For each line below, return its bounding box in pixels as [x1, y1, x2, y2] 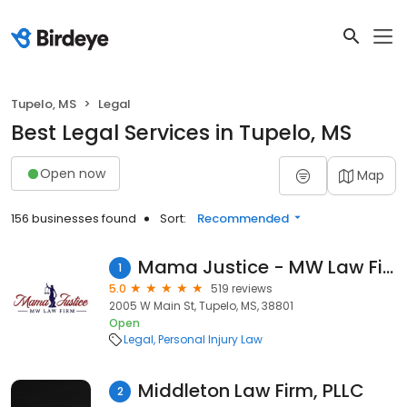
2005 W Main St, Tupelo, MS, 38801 [109, 298, 293, 313]
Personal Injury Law [158, 332, 263, 347]
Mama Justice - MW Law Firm [382, 254, 393, 280]
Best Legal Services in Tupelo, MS [11, 118, 352, 147]
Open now [40, 164, 105, 183]
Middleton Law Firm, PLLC [138, 378, 364, 403]
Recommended [197, 210, 289, 227]
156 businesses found [11, 210, 136, 227]
